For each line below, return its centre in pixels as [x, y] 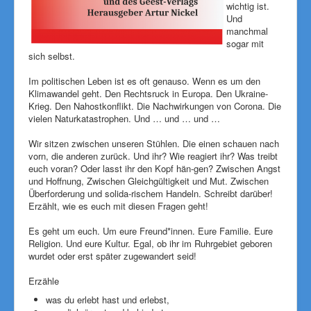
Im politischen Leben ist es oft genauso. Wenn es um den [144, 81]
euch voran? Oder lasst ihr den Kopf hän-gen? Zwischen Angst [154, 168]
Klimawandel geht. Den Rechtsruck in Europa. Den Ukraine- [148, 93]
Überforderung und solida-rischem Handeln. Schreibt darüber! [151, 193]
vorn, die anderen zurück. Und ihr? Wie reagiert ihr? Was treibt [153, 156]
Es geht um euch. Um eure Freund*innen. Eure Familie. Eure [151, 231]
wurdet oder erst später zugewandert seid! [112, 256]
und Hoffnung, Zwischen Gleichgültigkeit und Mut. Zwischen [149, 181]
